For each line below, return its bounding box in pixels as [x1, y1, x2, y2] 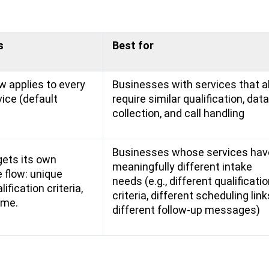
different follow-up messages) [112, 203, 260, 216]
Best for [112, 38, 154, 52]
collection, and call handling [112, 106, 244, 119]
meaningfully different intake [112, 160, 252, 173]
